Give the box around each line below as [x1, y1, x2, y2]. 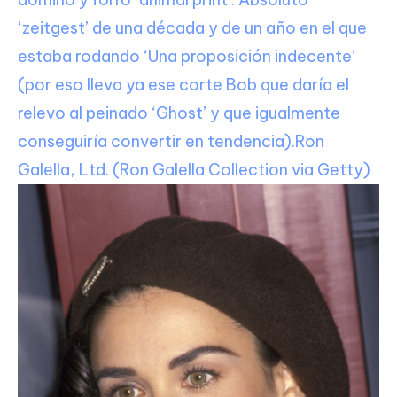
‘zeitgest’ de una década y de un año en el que [18, 18, 367, 39]
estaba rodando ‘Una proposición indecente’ [18, 46, 355, 67]
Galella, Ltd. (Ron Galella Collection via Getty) [18, 160, 370, 181]
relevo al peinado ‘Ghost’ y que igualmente [18, 103, 340, 124]
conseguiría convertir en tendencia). [18, 131, 295, 152]
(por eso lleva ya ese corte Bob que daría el [18, 74, 349, 96]
